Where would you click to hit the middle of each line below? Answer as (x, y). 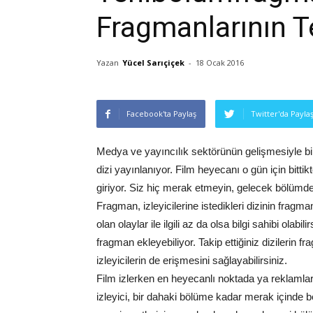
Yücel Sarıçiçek (153, 62)
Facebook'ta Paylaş (161, 113)
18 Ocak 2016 (220, 62)
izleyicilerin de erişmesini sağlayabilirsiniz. (192, 260)
